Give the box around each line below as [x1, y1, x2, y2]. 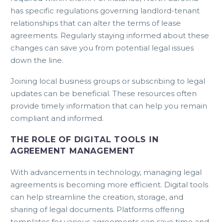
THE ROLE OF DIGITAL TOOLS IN [10, 134, 159, 145]
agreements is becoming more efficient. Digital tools [10, 180, 208, 190]
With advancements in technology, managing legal [10, 167, 202, 177]
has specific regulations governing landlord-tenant [10, 6, 200, 16]
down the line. [10, 55, 63, 65]
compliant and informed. [10, 113, 104, 123]
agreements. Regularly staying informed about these [10, 31, 209, 41]
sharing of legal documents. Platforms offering [10, 205, 184, 215]
